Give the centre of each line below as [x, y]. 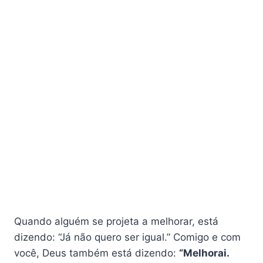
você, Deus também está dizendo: [97, 253]
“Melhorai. [204, 253]
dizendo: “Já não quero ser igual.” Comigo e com [127, 237]
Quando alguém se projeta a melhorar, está [116, 222]
